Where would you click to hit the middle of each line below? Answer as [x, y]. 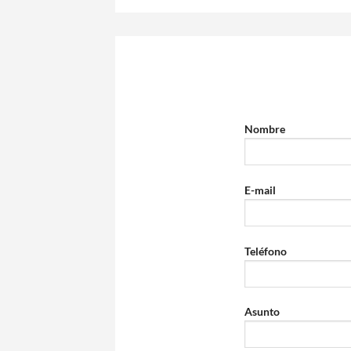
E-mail [260, 190]
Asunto [262, 312]
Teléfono [266, 251]
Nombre [265, 129]
